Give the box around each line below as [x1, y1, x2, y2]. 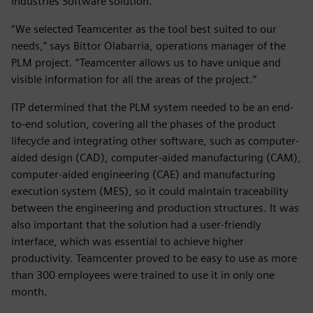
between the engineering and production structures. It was [11, 201, 299, 215]
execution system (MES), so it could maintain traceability [11, 184, 289, 198]
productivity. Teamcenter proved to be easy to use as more [11, 252, 297, 265]
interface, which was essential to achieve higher [11, 235, 244, 249]
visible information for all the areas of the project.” [11, 73, 256, 87]
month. [11, 285, 48, 299]
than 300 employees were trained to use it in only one [11, 268, 275, 282]
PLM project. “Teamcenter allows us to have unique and [11, 56, 281, 70]
